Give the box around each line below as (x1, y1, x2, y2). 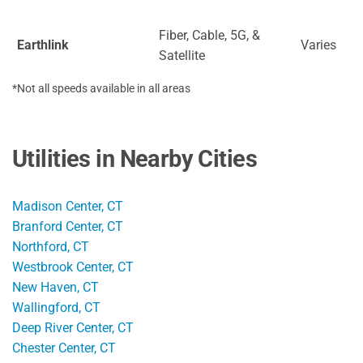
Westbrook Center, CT (12, 258, 134, 275)
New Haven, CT (12, 279, 99, 295)
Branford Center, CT (12, 218, 123, 234)
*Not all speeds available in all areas (12, 81, 190, 95)
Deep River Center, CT (12, 319, 134, 335)
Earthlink (17, 36, 69, 53)
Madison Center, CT (12, 198, 123, 214)
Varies (301, 36, 336, 53)
